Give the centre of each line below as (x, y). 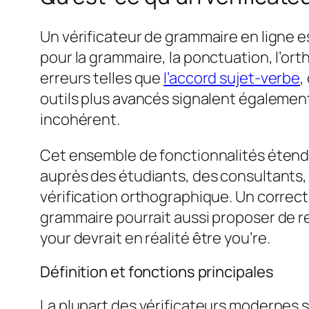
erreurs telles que (102, 78)
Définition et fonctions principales (157, 272)
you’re (246, 238)
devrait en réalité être (148, 238)
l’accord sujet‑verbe (232, 78)
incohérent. (80, 120)
